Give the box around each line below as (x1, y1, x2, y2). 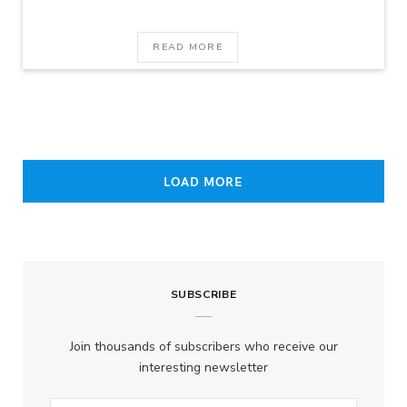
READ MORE (153, 39, 223, 54)
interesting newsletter (139, 358, 268, 376)
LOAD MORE (163, 172, 244, 190)
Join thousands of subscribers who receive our (69, 337, 338, 355)
